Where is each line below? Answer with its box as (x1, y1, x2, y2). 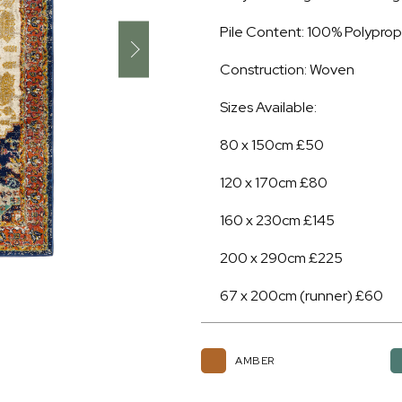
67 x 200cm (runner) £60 (220, 286, 383, 305)
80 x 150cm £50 (220, 135, 324, 154)
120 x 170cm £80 (220, 173, 328, 192)
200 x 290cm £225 (220, 249, 343, 267)
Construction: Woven (220, 60, 354, 79)
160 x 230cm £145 (220, 211, 335, 230)
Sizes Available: (220, 98, 317, 117)
